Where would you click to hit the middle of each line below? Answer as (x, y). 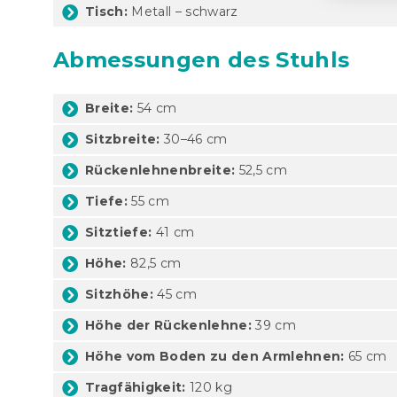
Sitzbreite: (123, 139)
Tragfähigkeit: (136, 387)
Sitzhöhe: (119, 294)
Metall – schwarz (183, 11)
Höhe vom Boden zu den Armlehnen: (215, 356)
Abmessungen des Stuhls (202, 59)
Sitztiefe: (119, 232)
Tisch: (106, 11)
